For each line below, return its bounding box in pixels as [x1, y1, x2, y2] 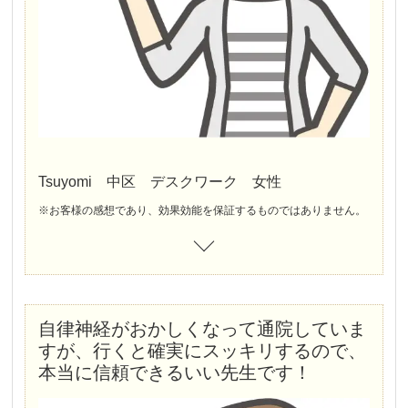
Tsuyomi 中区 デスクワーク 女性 [38, 173, 282, 189]
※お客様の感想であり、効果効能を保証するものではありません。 [38, 203, 367, 217]
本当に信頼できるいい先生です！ [38, 362, 312, 382]
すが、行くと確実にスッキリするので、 [38, 340, 367, 361]
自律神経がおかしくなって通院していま [38, 318, 367, 339]
